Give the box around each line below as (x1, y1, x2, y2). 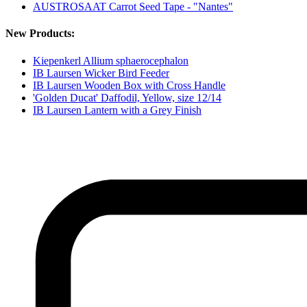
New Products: (5, 27, 75, 40)
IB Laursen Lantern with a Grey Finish (33, 103, 201, 116)
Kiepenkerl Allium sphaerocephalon (33, 54, 188, 66)
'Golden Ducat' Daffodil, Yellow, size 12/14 (33, 91, 221, 103)
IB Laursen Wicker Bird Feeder (33, 66, 169, 79)
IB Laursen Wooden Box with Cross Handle (33, 79, 225, 91)
